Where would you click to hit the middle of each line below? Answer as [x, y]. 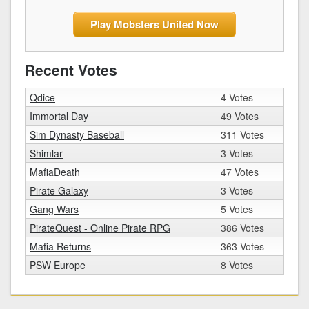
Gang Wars [54, 209]
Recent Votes [71, 69]
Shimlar [46, 153]
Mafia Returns [60, 246]
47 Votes [240, 171]
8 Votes [237, 265]
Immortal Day [59, 116]
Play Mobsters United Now [154, 24]
